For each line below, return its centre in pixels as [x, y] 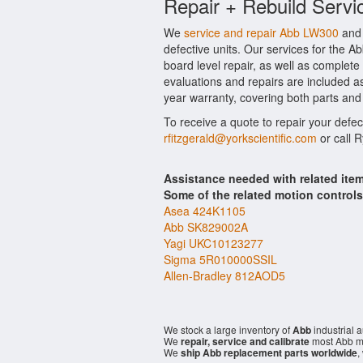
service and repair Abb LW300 [261, 32]
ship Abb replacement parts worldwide [269, 352]
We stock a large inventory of [228, 329]
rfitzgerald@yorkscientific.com [240, 138]
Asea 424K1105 [205, 211]
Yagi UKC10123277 [214, 243]
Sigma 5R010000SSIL [220, 259]
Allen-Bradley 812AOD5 [224, 275]
